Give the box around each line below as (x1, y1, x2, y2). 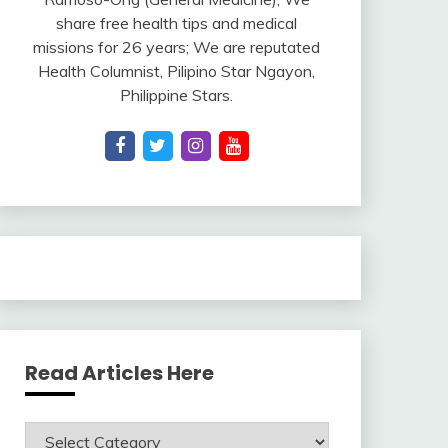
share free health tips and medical (56, 13, 298, 33)
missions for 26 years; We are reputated (33, 37, 321, 57)
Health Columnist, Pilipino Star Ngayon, (38, 61, 316, 81)
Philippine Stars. (120, 85, 234, 105)
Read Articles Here (24, 358, 214, 387)
